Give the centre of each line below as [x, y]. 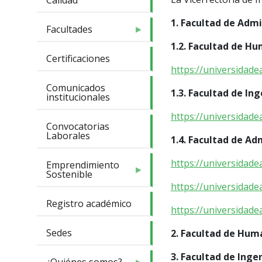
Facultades [69, 30]
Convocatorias [78, 127]
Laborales [68, 136]
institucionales [78, 97]
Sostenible [69, 175]
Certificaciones [78, 59]
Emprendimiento [83, 165]
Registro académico [89, 204]
